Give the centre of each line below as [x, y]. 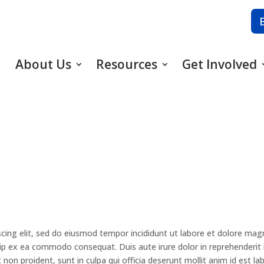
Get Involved [219, 65]
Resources [126, 65]
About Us [43, 65]
